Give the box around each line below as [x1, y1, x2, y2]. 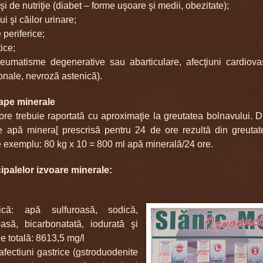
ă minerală [138, 139, 182, 149]
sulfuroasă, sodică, [40, 204, 139, 215]
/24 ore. [182, 139, 213, 149]
